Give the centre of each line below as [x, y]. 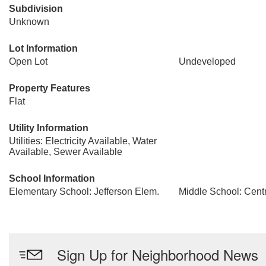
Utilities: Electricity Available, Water [83, 141]
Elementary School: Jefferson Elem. [84, 191]
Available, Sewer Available [66, 152]
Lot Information [43, 48]
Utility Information [49, 128]
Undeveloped [207, 61]
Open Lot [28, 61]
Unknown [29, 22]
